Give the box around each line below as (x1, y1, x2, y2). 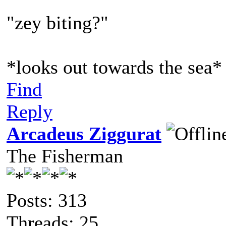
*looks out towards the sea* (7, 56, 222, 78)
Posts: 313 (7, 190, 87, 211)
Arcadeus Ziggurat (7, 123, 161, 144)
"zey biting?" (7, 12, 114, 33)
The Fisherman (7, 145, 123, 166)
